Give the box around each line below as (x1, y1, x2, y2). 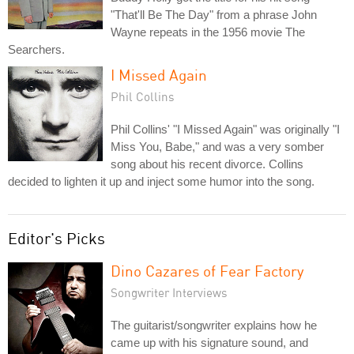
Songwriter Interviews (111, 285, 228, 299)
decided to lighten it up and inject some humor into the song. (8, 175, 314, 188)
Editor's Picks (8, 228, 105, 248)
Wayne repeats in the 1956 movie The (111, 25, 305, 39)
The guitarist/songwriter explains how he (111, 318, 317, 332)
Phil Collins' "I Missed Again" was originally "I (111, 122, 340, 136)
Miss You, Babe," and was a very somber (111, 140, 324, 153)
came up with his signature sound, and (111, 336, 308, 349)
